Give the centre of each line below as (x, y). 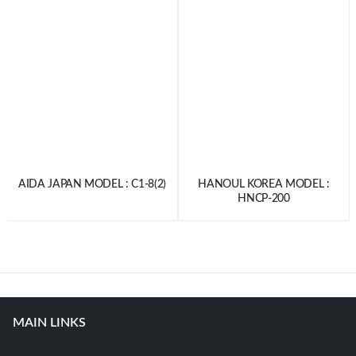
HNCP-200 (264, 198)
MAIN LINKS (49, 323)
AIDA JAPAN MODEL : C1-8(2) (92, 184)
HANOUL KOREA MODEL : (264, 184)
